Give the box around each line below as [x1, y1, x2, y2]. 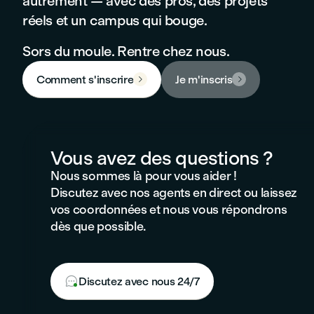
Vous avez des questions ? [50, 146, 273, 170]
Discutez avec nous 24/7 [78, 274, 200, 288]
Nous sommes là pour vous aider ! [50, 168, 237, 184]
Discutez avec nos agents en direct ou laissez [50, 185, 298, 200]
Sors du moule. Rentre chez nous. [22, 43, 230, 60]
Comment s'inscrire [36, 72, 134, 86]
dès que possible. [50, 219, 146, 234]
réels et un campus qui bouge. [22, 12, 207, 29]
